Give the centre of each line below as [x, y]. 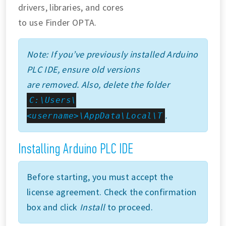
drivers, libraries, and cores [71, 7]
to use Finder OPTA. [58, 22]
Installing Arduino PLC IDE [76, 148]
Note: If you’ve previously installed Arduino [112, 54]
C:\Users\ [53, 100]
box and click [53, 207]
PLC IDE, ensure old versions [83, 69]
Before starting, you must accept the [100, 177]
